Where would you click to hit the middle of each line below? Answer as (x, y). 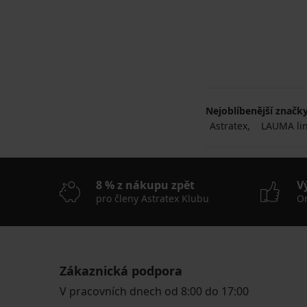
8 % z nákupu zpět (145, 185)
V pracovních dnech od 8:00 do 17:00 (154, 291)
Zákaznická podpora (121, 270)
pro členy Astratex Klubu (152, 198)
